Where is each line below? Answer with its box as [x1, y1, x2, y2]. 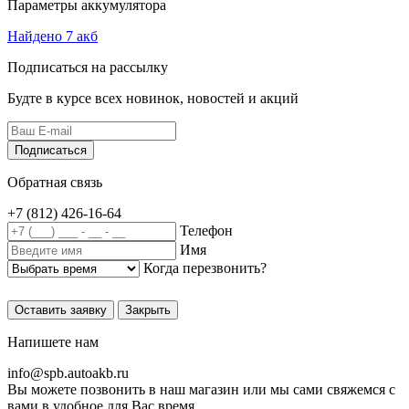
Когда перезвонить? [143, 260, 267, 277]
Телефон [180, 223, 233, 239]
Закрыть [125, 303, 171, 318]
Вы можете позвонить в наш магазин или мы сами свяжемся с [7, 382, 395, 398]
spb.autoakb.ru [44, 365, 129, 382]
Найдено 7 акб [7, 28, 98, 45]
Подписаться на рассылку [7, 59, 168, 76]
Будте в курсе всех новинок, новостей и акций [7, 90, 299, 107]
